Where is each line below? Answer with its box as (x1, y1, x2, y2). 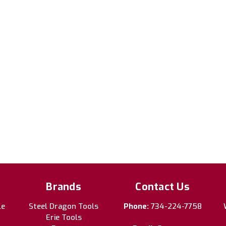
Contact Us (135, 180, 190, 194)
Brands (46, 180, 81, 194)
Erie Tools (45, 212, 82, 222)
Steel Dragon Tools (29, 201, 98, 211)
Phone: (123, 201, 151, 211)
